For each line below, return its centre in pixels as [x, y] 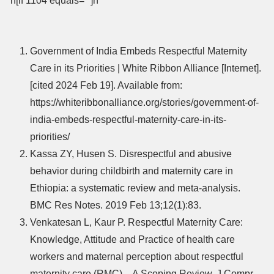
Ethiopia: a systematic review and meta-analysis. [135, 188]
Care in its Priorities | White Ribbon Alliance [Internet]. [146, 68]
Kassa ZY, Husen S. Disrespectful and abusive [131, 154]
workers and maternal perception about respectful [137, 256]
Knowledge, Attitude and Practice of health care [132, 239]
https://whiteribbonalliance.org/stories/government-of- [144, 102]
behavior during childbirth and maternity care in [131, 171]
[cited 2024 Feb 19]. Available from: [106, 85]
